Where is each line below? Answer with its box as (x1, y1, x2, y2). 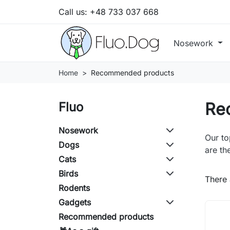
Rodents (59, 183, 90, 194)
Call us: (59, 6, 90, 17)
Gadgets (59, 197, 91, 208)
